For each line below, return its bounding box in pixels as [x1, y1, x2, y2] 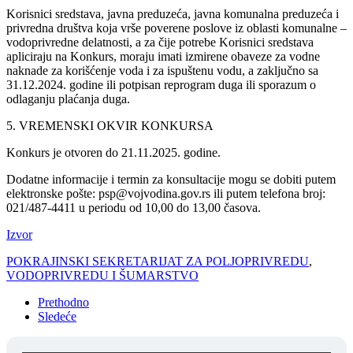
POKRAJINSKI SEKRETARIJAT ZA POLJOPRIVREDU [6, 254, 309, 268]
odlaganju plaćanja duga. [6, 91, 130, 106]
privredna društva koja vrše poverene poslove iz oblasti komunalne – [6, 20, 347, 35]
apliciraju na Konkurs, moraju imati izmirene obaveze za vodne [6, 49, 320, 63]
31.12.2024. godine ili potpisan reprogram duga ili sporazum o [6, 77, 316, 91]
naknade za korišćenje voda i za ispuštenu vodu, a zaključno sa [6, 63, 318, 77]
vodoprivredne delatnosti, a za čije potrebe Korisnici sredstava [6, 35, 314, 49]
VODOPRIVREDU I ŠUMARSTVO [6, 268, 199, 282]
